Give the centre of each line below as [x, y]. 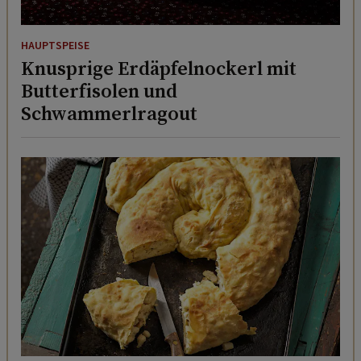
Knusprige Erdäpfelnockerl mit [159, 68]
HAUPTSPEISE [55, 46]
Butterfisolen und [99, 90]
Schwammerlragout [109, 113]
